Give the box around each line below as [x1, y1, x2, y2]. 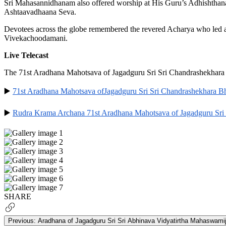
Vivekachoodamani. [4, 33, 68, 42]
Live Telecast [4, 50, 48, 60]
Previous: [8, 216, 36, 224]
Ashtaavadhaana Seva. [4, 7, 78, 16]
